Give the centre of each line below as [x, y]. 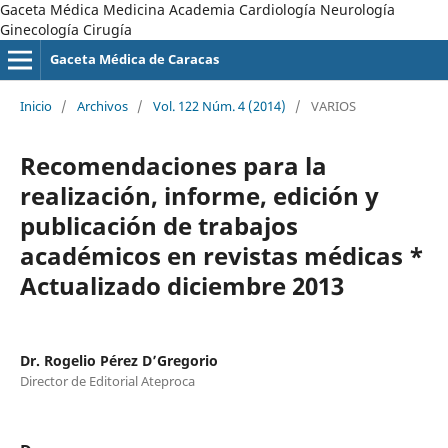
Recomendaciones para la [173, 165]
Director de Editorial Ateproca [107, 380]
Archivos [102, 105]
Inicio [35, 105]
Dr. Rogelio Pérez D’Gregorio [118, 360]
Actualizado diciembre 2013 [181, 285]
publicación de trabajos [158, 225]
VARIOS [333, 105]
